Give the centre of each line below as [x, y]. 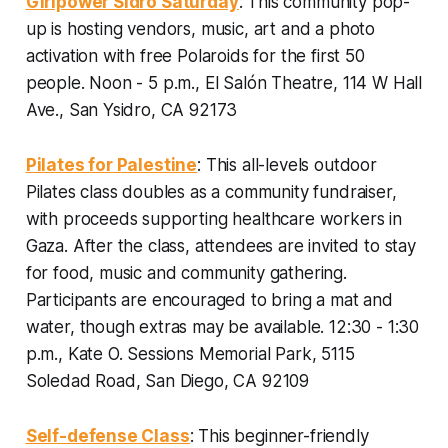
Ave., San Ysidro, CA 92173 [131, 109]
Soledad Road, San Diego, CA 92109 [167, 380]
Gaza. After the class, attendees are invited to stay [220, 245]
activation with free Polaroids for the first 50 [195, 55]
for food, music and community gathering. [186, 272]
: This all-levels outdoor [287, 164]
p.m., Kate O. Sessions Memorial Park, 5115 [190, 353]
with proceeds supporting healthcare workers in [213, 218]
